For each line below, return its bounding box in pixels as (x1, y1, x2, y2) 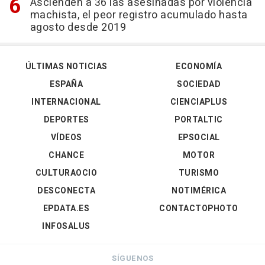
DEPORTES (43, 114, 89, 127)
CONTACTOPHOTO (159, 202, 238, 215)
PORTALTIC (174, 114, 223, 127)
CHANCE (49, 149, 84, 162)
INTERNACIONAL (31, 96, 101, 109)
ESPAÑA (50, 78, 83, 91)
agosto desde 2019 (30, 20, 126, 36)
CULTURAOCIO (35, 167, 98, 180)
